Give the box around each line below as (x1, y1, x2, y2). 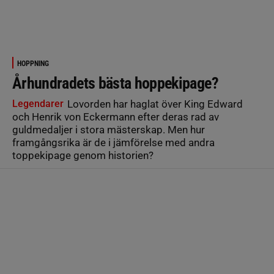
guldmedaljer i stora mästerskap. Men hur (12, 124, 205, 136)
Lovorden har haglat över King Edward (65, 98, 243, 110)
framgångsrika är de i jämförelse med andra (12, 136, 215, 149)
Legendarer (12, 98, 64, 109)
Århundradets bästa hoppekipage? (12, 74, 218, 92)
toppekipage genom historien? (12, 149, 154, 161)
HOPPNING (17, 59, 49, 68)
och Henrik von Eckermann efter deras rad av (12, 111, 219, 123)
